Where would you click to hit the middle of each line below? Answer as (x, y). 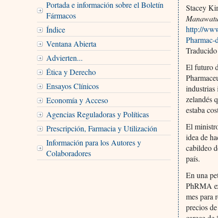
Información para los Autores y (93, 142)
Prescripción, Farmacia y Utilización (101, 128)
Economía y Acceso (77, 100)
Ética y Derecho (71, 72)
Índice (55, 29)
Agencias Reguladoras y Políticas (97, 114)
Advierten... (64, 57)
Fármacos (61, 15)
